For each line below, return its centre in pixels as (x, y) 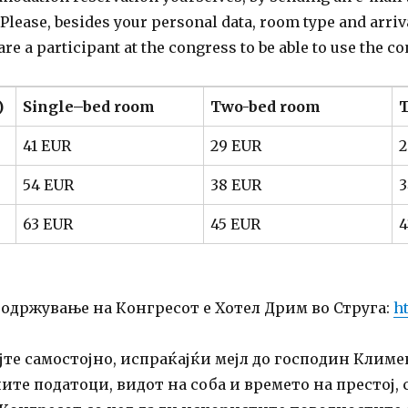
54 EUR (48, 185)
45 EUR (235, 224)
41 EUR (46, 146)
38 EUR (235, 185)
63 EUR (47, 224)
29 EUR (235, 146)
